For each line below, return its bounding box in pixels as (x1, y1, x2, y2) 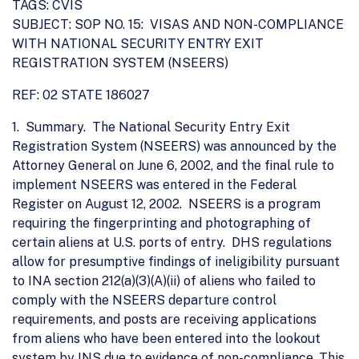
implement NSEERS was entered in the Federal (12, 176, 296, 192)
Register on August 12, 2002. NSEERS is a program (12, 196, 321, 212)
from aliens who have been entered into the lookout (12, 330, 321, 346)
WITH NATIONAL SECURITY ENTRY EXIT (12, 35, 264, 51)
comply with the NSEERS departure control (12, 292, 276, 308)
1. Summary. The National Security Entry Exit (12, 119, 290, 135)
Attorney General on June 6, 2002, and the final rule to (12, 157, 334, 173)
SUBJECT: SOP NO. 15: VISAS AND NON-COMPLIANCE (12, 16, 344, 32)
